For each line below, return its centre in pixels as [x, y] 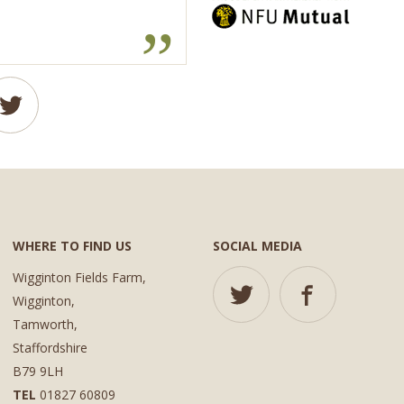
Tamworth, [45, 324]
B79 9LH [37, 371]
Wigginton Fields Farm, [79, 277]
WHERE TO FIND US [72, 245]
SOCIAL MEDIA [257, 245]
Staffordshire [50, 347]
